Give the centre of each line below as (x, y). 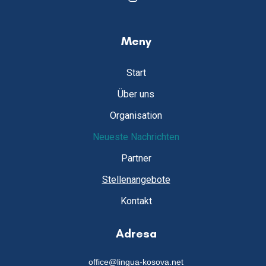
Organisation (136, 115)
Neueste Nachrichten (136, 137)
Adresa (136, 233)
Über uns (136, 94)
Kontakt (136, 201)
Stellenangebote (136, 179)
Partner (136, 158)
